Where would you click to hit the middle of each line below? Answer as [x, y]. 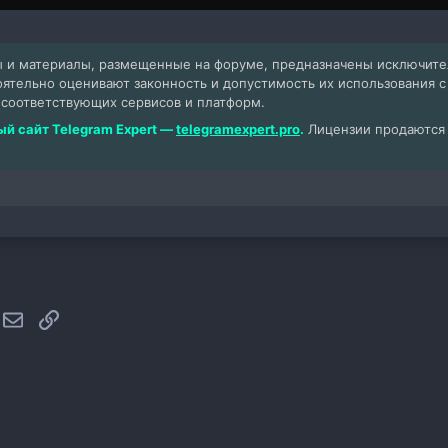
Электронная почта [84, 317]
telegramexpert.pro [238, 129]
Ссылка [82, 317]
